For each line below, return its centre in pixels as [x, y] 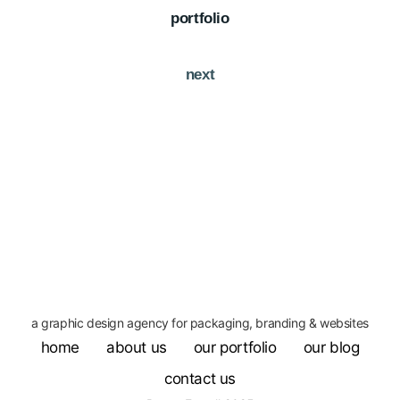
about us [136, 347]
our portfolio [235, 347]
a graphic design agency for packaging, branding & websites [200, 322]
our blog [331, 347]
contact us [200, 378]
